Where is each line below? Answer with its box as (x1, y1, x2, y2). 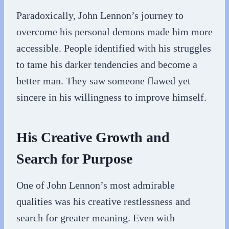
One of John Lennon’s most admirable (16, 179, 175, 191)
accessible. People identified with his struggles (16, 42, 211, 54)
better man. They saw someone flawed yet (16, 75, 191, 86)
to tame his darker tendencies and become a (16, 59, 197, 70)
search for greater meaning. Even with (16, 212, 175, 223)
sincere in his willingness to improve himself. (16, 91, 207, 103)
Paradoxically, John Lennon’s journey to (16, 10, 184, 21)
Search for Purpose (16, 151, 132, 167)
